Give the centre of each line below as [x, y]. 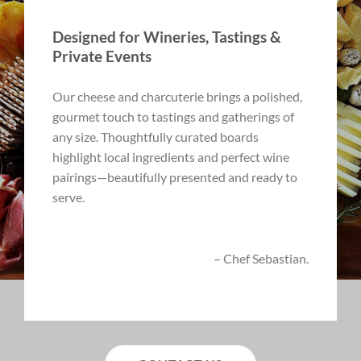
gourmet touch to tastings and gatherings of [173, 116]
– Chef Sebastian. [261, 258]
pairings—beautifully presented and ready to [175, 176]
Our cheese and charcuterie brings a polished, [177, 96]
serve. [68, 197]
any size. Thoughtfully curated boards [156, 136]
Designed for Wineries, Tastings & [167, 37]
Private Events [102, 56]
